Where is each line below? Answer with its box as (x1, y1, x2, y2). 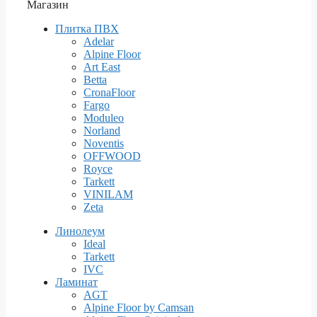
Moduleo (83, 111, 124, 124)
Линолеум (55, 224, 105, 237)
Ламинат (55, 275, 98, 288)
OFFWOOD (83, 149, 141, 162)
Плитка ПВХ (55, 22, 119, 35)
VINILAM (83, 188, 133, 200)
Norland (83, 124, 120, 137)
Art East (83, 60, 120, 73)
